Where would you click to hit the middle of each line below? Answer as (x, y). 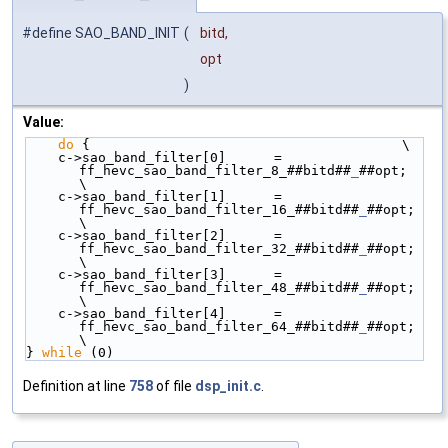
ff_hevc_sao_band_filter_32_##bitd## (219, 249)
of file (174, 386)
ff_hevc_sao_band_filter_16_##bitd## (219, 210)
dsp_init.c (228, 386)
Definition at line (76, 386)
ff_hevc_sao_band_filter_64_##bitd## (219, 327)
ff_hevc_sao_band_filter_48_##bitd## (219, 288)
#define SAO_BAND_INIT (101, 33)
